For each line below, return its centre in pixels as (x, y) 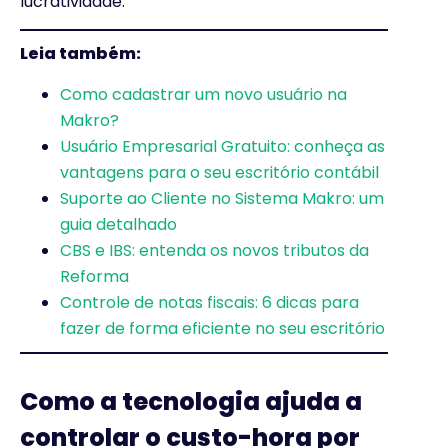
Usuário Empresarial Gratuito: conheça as (222, 146)
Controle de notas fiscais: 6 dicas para (209, 302)
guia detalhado (118, 224)
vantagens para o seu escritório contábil (219, 172)
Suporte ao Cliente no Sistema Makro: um (222, 198)
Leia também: (80, 54)
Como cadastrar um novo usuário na (203, 94)
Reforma (94, 276)
